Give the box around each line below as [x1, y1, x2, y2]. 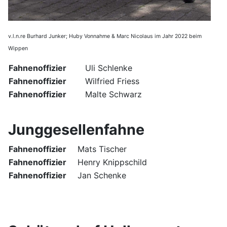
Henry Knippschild [78, 157, 147, 167]
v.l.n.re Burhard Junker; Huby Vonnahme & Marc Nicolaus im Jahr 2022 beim [8, 32, 202, 40]
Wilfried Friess [85, 75, 139, 86]
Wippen [8, 45, 28, 52]
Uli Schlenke [85, 62, 132, 73]
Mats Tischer [78, 143, 127, 154]
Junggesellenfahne [8, 120, 144, 138]
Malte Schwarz [85, 89, 142, 99]
